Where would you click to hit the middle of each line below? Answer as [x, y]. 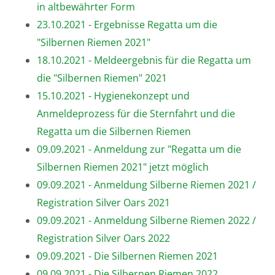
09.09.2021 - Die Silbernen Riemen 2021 [127, 256]
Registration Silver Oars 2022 [103, 238]
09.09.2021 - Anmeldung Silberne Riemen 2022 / [146, 220]
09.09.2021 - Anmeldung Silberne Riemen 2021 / [146, 184]
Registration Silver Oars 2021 [103, 202]
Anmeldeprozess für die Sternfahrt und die [136, 113]
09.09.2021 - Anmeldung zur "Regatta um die [139, 149]
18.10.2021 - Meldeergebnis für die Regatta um [144, 60]
